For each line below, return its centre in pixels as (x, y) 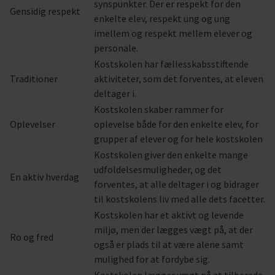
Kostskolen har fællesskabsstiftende (171, 64)
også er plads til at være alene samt (169, 244)
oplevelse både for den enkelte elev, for (176, 124)
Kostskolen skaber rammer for (159, 109)
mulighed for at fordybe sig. (152, 259)
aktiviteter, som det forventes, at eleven (179, 79)
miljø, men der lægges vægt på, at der (173, 230)
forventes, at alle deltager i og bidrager (176, 184)
